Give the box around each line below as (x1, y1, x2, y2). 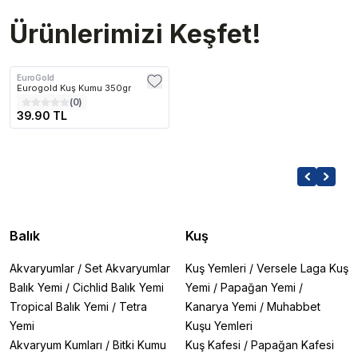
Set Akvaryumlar (85, 261, 170, 275)
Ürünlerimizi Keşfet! (10, 18, 261, 50)
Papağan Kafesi (251, 337, 334, 352)
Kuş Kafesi (185, 337, 241, 352)
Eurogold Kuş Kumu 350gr (17, 82, 131, 93)
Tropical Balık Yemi (10, 299, 109, 313)
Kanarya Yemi (185, 299, 257, 313)
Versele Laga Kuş (257, 261, 348, 275)
